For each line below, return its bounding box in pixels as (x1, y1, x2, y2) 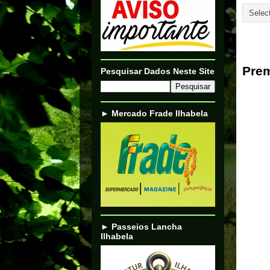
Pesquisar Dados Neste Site (101, 66, 215, 76)
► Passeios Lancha (101, 222, 182, 231)
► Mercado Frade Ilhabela (101, 108, 208, 118)
